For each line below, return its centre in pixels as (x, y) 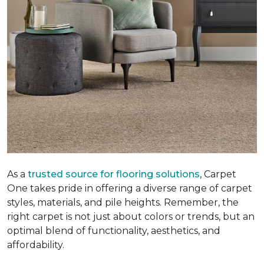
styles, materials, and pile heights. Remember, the (123, 202)
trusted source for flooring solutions (114, 174)
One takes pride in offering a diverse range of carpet (130, 188)
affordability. (36, 245)
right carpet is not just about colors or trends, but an (131, 216)
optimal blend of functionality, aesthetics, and (114, 230)
